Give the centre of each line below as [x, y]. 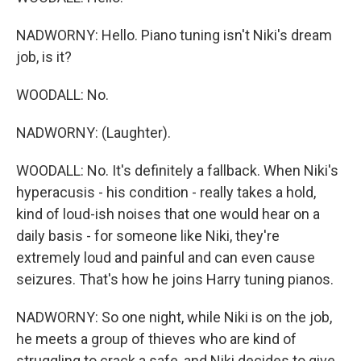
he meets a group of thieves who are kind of [156, 339]
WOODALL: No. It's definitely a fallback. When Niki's [177, 170]
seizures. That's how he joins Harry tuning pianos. [175, 279]
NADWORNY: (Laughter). [93, 133]
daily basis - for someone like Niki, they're [148, 236]
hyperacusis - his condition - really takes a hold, [166, 192]
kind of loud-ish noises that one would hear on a [168, 214]
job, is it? [44, 57]
